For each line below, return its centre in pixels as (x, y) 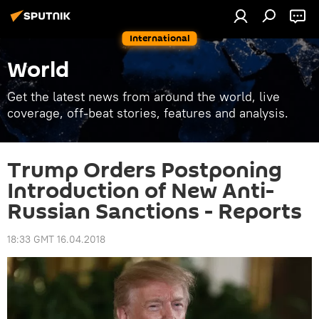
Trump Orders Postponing (145, 171)
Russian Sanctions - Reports (155, 212)
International (159, 38)
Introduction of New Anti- (141, 191)
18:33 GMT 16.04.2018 (56, 239)
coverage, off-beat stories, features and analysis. (148, 113)
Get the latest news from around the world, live (143, 96)
